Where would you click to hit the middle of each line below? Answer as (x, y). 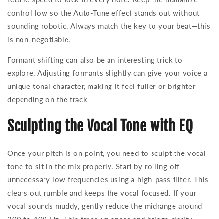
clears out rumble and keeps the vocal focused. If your (102, 193)
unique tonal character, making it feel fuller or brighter (101, 86)
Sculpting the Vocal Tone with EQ (100, 126)
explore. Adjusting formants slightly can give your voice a (108, 73)
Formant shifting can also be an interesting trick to (95, 60)
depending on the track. (48, 99)
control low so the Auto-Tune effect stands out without (104, 13)
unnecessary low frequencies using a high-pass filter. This (108, 180)
